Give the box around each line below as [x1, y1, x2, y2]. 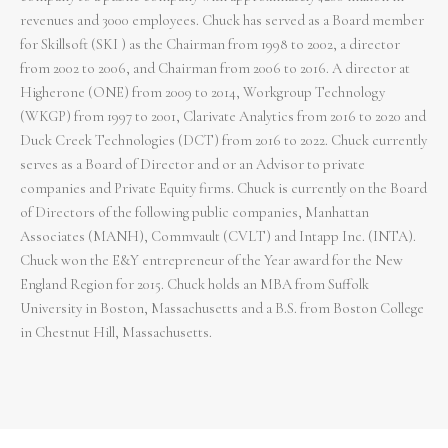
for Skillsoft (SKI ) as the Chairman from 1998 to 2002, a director [20, 36, 400, 54]
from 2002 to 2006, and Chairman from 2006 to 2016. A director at [20, 60, 410, 78]
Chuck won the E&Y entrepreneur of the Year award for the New [20, 252, 403, 270]
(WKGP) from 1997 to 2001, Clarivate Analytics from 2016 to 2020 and [20, 108, 426, 126]
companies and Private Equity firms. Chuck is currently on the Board [20, 180, 427, 198]
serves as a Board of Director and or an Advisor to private [20, 156, 365, 174]
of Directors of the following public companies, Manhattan [20, 204, 369, 222]
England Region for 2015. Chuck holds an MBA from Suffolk [20, 276, 369, 294]
